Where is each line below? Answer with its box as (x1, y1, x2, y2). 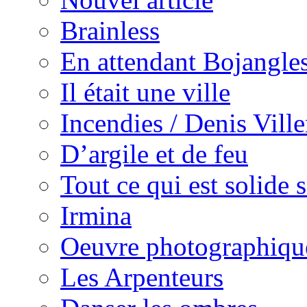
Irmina (60, 201, 132, 230)
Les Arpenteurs (60, 262, 223, 292)
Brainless (60, 16, 160, 45)
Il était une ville (60, 77, 230, 107)
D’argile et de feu (60, 139, 248, 169)
